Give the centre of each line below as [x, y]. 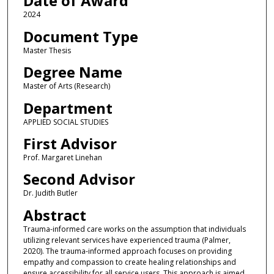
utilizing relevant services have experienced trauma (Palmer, [127, 240]
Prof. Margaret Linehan [62, 157]
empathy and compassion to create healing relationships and [129, 262]
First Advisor [70, 143]
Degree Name [72, 72]
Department [68, 108]
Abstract [54, 215]
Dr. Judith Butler [50, 193]
